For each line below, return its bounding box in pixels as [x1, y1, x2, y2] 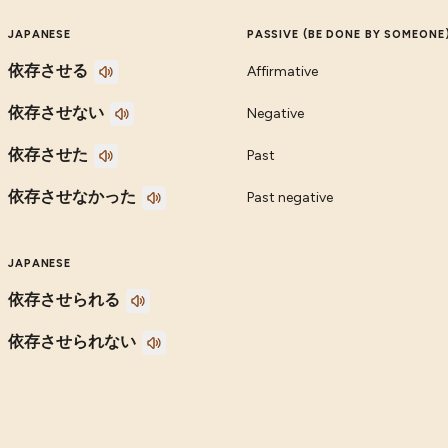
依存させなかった [7, 187, 136, 205]
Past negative [246, 188, 333, 206]
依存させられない [7, 332, 136, 350]
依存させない [7, 103, 104, 121]
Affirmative [246, 62, 318, 80]
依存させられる [7, 290, 120, 308]
